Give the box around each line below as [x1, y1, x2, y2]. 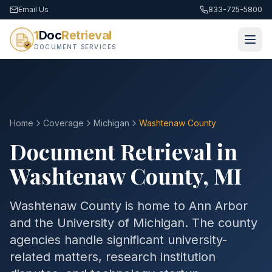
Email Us [18, 5, 49, 14]
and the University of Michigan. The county [10, 216, 257, 230]
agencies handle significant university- [10, 233, 227, 247]
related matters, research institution [10, 250, 216, 264]
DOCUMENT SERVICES [34, 43, 117, 50]
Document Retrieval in [10, 137, 237, 166]
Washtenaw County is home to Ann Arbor [10, 199, 248, 213]
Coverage [43, 118, 84, 128]
